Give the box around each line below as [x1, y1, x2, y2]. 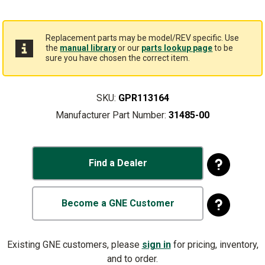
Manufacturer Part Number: [56, 109, 166, 121]
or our [116, 43, 142, 53]
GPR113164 [118, 92, 169, 104]
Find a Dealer [88, 157, 147, 169]
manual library [60, 43, 117, 53]
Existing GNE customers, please [7, 239, 142, 250]
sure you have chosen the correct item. [46, 53, 190, 63]
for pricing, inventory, [170, 239, 258, 250]
